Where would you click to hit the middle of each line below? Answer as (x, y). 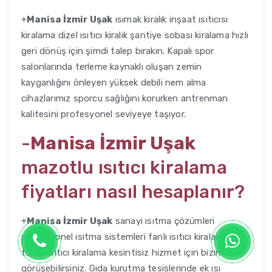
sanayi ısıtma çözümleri (164, 221)
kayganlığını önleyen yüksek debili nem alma (114, 83)
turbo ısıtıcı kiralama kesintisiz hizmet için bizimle (126, 253)
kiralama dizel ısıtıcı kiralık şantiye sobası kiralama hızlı (135, 36)
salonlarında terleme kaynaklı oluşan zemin (112, 67)
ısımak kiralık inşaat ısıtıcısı (170, 20)
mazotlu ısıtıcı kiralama (124, 168)
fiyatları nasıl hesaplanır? (133, 192)
